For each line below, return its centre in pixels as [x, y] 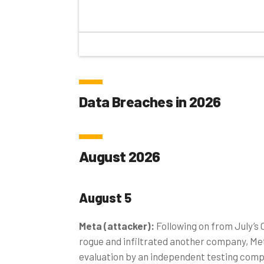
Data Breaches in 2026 [150, 101]
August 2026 [120, 156]
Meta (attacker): [118, 225]
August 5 [105, 197]
